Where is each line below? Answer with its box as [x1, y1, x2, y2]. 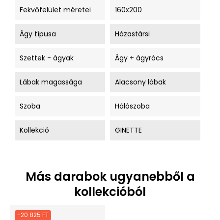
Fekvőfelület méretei [20, 5, 91, 15]
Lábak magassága [20, 77, 82, 87]
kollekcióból [74, 184, 146, 200]
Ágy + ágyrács [115, 53, 164, 63]
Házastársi [115, 29, 150, 39]
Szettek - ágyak [20, 53, 74, 63]
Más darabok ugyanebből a [25, 168, 195, 185]
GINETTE [115, 125, 142, 135]
